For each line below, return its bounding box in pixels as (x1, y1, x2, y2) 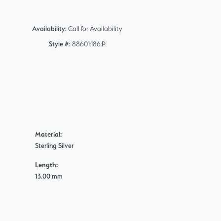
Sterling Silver (35, 142, 74, 150)
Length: (35, 161, 58, 169)
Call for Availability (68, 25, 122, 33)
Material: (35, 130, 62, 139)
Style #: (48, 40, 71, 48)
